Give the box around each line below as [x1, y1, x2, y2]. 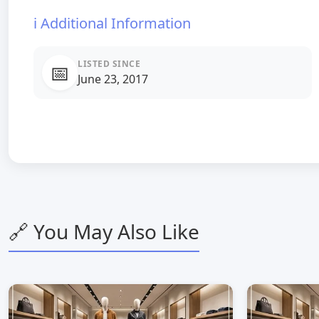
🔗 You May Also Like [9, 218, 199, 245]
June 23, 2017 [78, 71, 148, 87]
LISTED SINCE [78, 58, 140, 70]
